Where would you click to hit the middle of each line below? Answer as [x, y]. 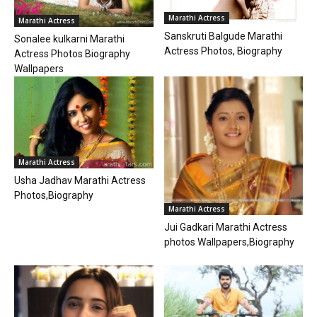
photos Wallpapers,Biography [229, 242]
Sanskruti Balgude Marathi [223, 36]
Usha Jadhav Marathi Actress [80, 181]
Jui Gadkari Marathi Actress [225, 227]
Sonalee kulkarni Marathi [69, 39]
